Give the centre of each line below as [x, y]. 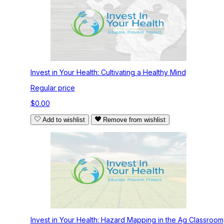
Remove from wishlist [134, 120]
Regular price [52, 88]
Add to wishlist [63, 120]
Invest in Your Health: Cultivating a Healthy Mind [108, 72]
